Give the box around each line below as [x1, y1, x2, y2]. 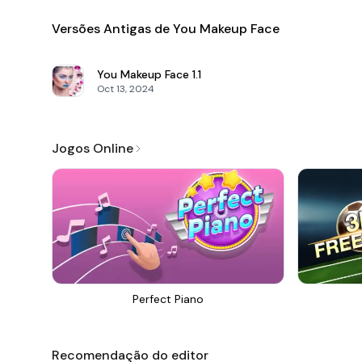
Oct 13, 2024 [97, 82, 154, 95]
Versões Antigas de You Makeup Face [52, 20, 280, 37]
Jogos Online [52, 140, 133, 157]
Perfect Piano [133, 292, 204, 306]
